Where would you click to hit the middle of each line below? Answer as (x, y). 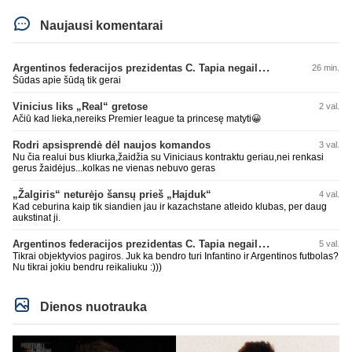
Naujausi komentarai (100, 26)
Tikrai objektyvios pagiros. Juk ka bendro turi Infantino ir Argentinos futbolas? (176, 257)
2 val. (329, 106)
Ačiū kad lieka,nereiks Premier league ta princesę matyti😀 (137, 119)
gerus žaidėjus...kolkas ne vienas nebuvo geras (114, 169)
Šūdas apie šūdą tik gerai (67, 81)
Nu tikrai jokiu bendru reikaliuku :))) (87, 268)
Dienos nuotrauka (92, 307)
